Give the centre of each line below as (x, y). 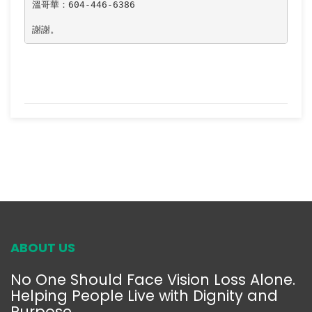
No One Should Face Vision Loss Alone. (153, 280)
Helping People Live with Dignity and (144, 296)
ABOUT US (43, 248)
